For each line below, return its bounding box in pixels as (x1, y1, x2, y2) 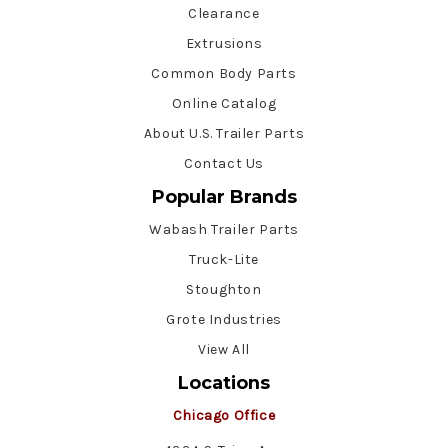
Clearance (188, 4, 260, 22)
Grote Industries (166, 310, 282, 328)
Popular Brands (151, 185, 297, 208)
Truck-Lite (189, 250, 259, 268)
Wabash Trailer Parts (149, 220, 299, 238)
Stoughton (186, 280, 262, 298)
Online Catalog (171, 94, 277, 112)
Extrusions (185, 34, 263, 52)
